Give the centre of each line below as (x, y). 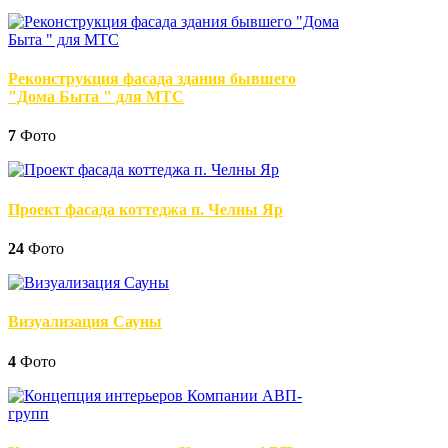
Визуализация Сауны (85, 322)
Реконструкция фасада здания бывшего (152, 79)
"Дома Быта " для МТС (96, 97)
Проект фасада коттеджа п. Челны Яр (145, 209)
